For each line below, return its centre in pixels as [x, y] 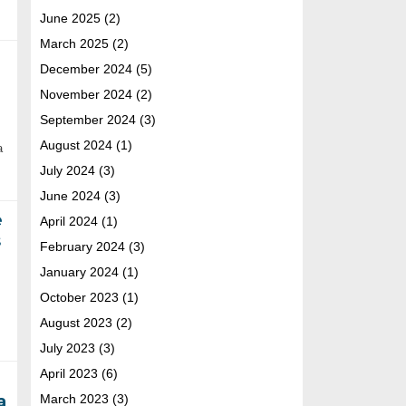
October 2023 [79, 297]
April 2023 [68, 373]
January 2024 [79, 271]
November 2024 [86, 94]
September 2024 [87, 119]
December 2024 [86, 68]
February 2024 [82, 246]
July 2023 [67, 348]
